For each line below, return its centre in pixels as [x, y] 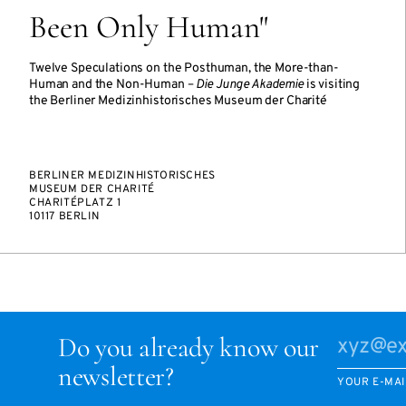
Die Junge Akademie [250, 85]
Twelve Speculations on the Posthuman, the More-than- [184, 68]
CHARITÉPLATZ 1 [75, 203]
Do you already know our [189, 348]
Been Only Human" [149, 27]
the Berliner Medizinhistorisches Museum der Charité [178, 101]
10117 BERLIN [65, 217]
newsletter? [116, 377]
